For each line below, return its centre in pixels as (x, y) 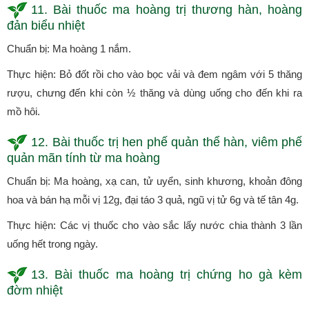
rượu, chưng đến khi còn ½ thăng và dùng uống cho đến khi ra (154, 92)
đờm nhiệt (35, 290)
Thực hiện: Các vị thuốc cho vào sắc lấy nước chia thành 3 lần (154, 225)
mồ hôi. (23, 111)
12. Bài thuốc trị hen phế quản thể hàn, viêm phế (167, 142)
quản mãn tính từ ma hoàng (83, 158)
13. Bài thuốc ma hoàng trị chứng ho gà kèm (167, 275)
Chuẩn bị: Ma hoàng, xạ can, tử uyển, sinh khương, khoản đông (154, 181)
